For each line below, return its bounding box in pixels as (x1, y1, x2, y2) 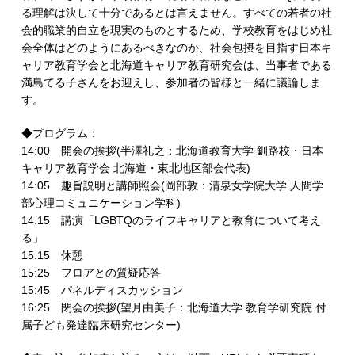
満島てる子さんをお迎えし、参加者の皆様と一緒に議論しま (21, 76, 321, 89)
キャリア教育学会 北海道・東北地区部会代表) (21, 162, 250, 174)
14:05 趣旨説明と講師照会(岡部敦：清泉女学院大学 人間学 (21, 179, 323, 192)
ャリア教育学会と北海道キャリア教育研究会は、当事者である (21, 59, 332, 71)
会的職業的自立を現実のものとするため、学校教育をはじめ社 (21, 24, 332, 36)
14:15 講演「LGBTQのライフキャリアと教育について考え (21, 214, 321, 227)
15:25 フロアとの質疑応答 (21, 266, 161, 279)
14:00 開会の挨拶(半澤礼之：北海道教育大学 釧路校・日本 (21, 144, 323, 157)
